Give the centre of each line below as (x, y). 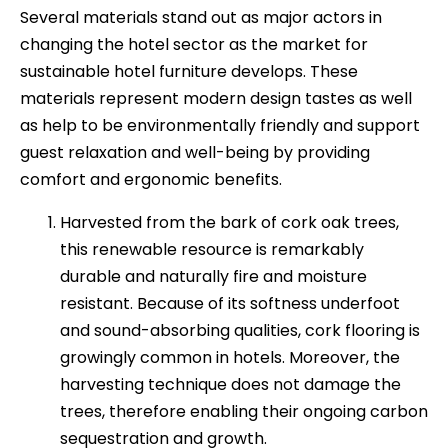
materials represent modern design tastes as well (216, 98)
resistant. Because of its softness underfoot (230, 303)
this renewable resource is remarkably (212, 249)
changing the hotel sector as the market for (194, 44)
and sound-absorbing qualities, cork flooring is (240, 330)
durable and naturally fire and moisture (213, 276)
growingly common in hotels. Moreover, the (230, 357)
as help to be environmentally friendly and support (220, 125)
